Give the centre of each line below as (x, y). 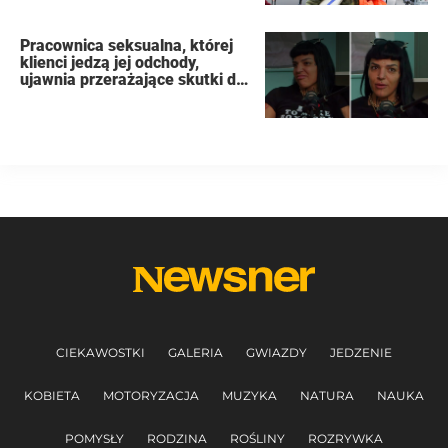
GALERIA (195, 352)
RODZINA (177, 438)
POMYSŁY (94, 438)
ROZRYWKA (345, 438)
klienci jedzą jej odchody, (110, 62)
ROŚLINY (257, 438)
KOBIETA (52, 395)
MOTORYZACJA (151, 395)
